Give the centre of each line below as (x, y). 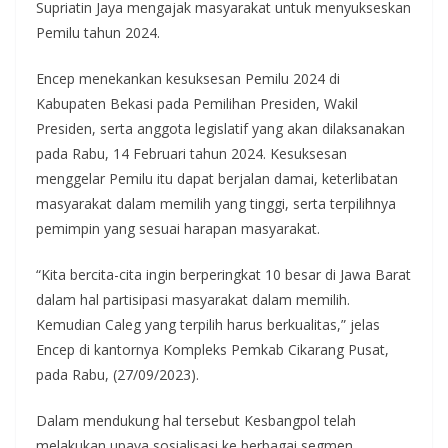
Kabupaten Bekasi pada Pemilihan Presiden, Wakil (197, 103)
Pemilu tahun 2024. (98, 32)
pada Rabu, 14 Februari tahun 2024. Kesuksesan (191, 153)
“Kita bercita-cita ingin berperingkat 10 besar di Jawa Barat (223, 274)
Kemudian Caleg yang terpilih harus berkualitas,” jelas (208, 324)
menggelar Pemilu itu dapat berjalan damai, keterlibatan (217, 178)
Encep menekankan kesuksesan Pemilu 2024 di (188, 78)
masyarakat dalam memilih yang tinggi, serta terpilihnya (216, 203)
